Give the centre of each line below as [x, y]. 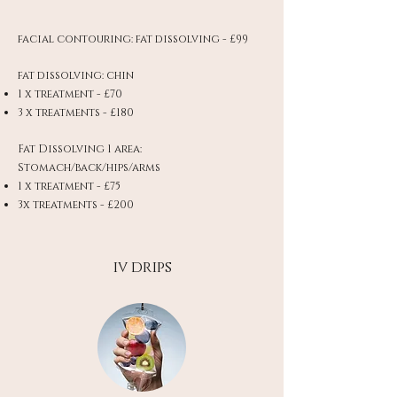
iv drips [142, 267]
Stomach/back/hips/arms [89, 167]
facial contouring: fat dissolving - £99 [133, 39]
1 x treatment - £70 [70, 94]
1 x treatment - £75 [69, 186]
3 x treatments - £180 [76, 113]
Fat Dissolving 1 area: [80, 149]
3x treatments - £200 [76, 205]
